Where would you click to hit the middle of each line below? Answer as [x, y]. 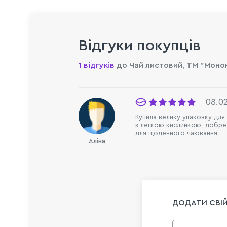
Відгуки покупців [140, 45]
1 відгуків [97, 65]
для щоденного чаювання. [177, 133]
